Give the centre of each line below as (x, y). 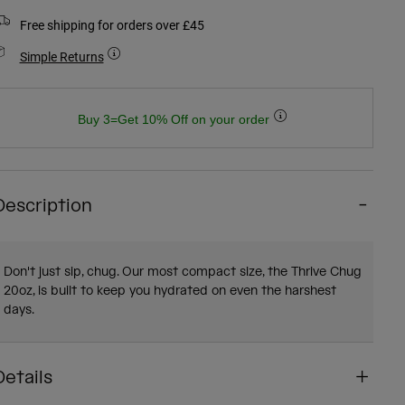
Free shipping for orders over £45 (112, 25)
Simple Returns (61, 57)
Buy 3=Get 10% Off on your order (175, 120)
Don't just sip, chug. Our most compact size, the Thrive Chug (182, 273)
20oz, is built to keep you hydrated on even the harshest (170, 292)
